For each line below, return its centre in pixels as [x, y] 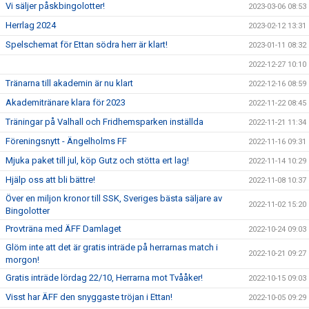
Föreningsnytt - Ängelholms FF [66, 141]
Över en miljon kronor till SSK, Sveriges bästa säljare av [114, 199]
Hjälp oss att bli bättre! [50, 180]
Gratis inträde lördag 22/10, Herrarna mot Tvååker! [104, 278]
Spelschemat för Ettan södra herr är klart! [87, 45]
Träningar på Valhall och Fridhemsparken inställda [104, 122]
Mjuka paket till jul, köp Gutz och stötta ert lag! [97, 161]
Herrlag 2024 [31, 26]
